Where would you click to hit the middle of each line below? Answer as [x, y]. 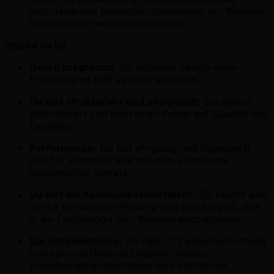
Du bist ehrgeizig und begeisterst [174, 148]
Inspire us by [36, 45]
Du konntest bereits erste [176, 67]
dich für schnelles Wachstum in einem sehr [129, 160]
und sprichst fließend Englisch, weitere [119, 253]
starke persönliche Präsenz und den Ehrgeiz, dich [145, 206]
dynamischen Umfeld [78, 172]
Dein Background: [73, 67]
